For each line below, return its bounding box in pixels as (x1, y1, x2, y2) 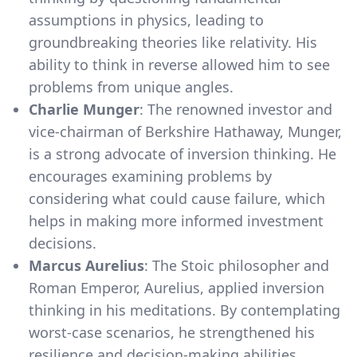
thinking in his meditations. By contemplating (29, 300, 340, 320)
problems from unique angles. (29, 76, 233, 96)
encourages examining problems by (29, 166, 272, 186)
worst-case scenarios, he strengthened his (29, 322, 315, 342)
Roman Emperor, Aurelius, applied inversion (29, 277, 324, 297)
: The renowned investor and (139, 99, 332, 119)
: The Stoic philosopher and (144, 255, 329, 275)
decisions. (29, 233, 96, 253)
